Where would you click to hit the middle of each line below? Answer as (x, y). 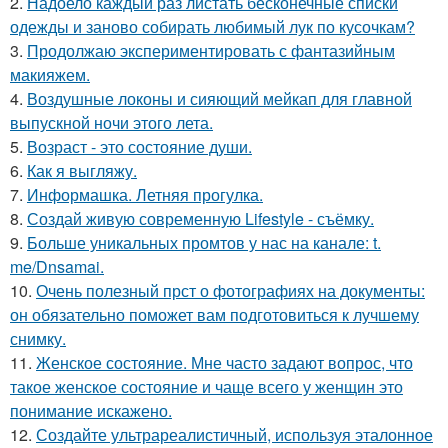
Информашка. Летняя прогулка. (145, 194)
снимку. (38, 338)
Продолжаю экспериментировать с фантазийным (211, 50)
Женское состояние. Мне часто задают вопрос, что (224, 362)
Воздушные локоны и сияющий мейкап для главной (219, 98)
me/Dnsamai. (57, 266)
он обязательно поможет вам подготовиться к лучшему (214, 314)
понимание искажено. (91, 410)
